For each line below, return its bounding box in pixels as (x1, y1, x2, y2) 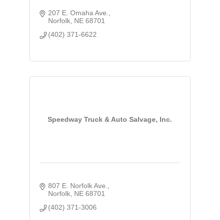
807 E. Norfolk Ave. (48, 181, 108, 190)
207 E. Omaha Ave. (48, 8, 109, 17)
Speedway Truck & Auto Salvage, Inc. (48, 115, 172, 124)
